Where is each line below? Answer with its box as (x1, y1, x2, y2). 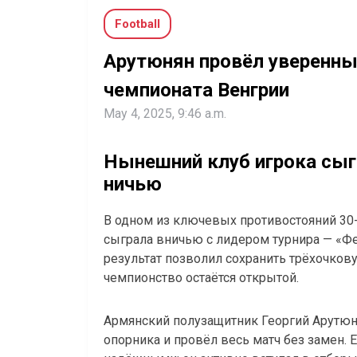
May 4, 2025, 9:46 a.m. (104, 106, 226, 122)
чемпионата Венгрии (104, 79, 289, 102)
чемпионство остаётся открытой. (104, 270, 299, 286)
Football (115, 17, 160, 32)
